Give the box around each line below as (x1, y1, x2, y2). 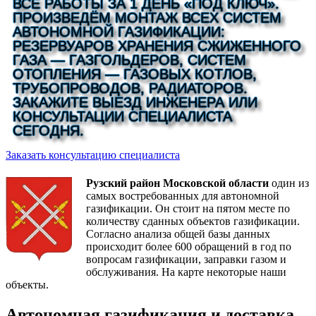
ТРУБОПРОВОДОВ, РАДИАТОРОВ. (13, 80, 248, 96)
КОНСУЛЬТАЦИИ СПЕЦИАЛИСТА (13, 108, 232, 124)
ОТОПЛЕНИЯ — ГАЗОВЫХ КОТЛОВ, (13, 66, 257, 82)
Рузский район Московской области (85, 176, 269, 189)
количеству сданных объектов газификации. (85, 214, 300, 227)
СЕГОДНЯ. (13, 122, 84, 138)
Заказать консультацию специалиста (6, 148, 180, 161)
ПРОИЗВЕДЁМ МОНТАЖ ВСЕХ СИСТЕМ (13, 9, 281, 25)
